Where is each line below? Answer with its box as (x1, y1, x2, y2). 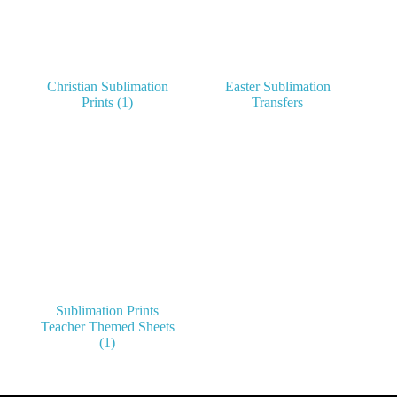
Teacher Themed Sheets (40, 319, 175, 335)
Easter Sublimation (224, 79, 331, 95)
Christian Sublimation (46, 79, 168, 95)
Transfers (252, 95, 304, 111)
